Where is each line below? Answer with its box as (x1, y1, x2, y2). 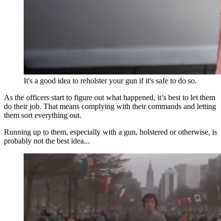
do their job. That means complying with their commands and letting (4, 102, 216, 110)
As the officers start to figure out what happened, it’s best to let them (4, 93, 215, 102)
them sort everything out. (4, 110, 81, 119)
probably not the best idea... (4, 136, 90, 145)
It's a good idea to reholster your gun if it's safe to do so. (24, 76, 197, 85)
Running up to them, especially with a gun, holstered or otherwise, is (4, 127, 217, 136)
